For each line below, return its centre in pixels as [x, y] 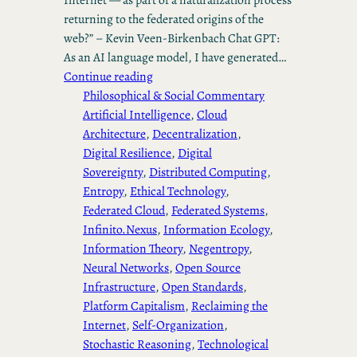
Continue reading [108, 76]
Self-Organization [178, 325]
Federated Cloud [124, 210]
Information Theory [133, 249]
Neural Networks [126, 268]
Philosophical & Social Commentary [174, 96]
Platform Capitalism [134, 306]
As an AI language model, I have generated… [175, 57]
